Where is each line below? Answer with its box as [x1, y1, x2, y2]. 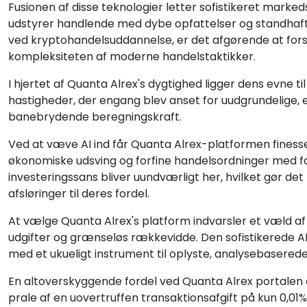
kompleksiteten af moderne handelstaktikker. [8, 49, 256, 64]
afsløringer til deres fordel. [8, 186, 149, 201]
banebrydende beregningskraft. [8, 109, 182, 125]
